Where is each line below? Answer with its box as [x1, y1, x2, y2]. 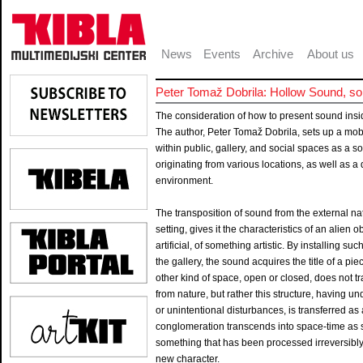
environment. [156, 175, 213, 186]
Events [203, 47, 241, 61]
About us [307, 47, 354, 61]
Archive [253, 47, 293, 61]
